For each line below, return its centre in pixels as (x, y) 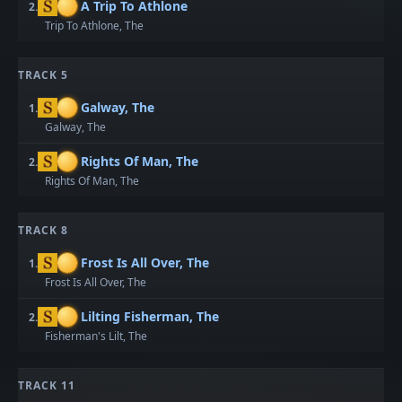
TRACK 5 (44, 75)
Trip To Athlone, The (95, 26)
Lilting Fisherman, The (150, 316)
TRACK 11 (47, 385)
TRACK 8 (44, 230)
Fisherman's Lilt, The (96, 336)
